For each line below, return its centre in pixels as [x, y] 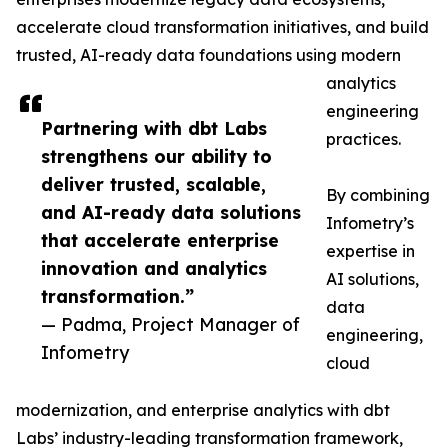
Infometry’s [370, 223]
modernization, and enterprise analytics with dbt [203, 410]
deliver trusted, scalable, [153, 184]
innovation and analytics [154, 268]
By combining [378, 195]
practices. [363, 139]
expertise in [370, 251]
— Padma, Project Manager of [170, 324]
